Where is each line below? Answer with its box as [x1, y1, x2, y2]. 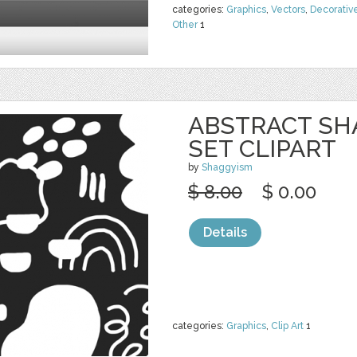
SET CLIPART [188, 135, 336, 163]
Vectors [271, 4, 305, 15]
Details [203, 225, 247, 240]
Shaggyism [202, 162, 253, 173]
